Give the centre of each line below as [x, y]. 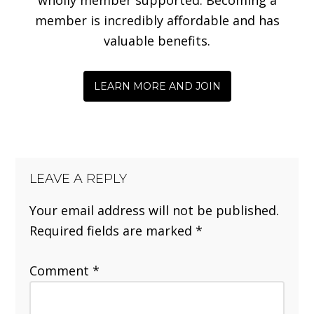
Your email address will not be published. [155, 210]
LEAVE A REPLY [78, 178]
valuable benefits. [157, 40]
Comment [61, 270]
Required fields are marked [113, 230]
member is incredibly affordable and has [157, 20]
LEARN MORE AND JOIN [157, 86]
